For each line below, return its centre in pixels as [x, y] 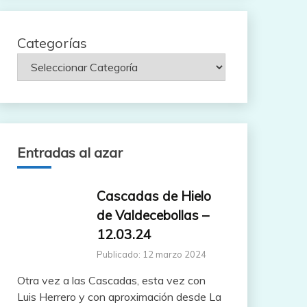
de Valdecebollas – [152, 215]
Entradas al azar [70, 152]
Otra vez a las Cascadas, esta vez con [111, 280]
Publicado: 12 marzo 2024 [151, 254]
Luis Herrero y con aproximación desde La [119, 296]
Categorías [52, 42]
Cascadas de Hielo [153, 196]
